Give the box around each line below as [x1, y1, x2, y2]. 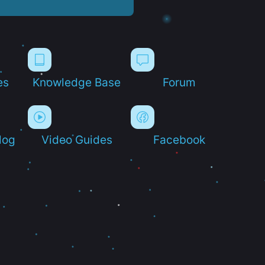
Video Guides [41, 132, 112, 146]
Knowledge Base [33, 75, 121, 89]
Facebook [153, 132, 206, 146]
